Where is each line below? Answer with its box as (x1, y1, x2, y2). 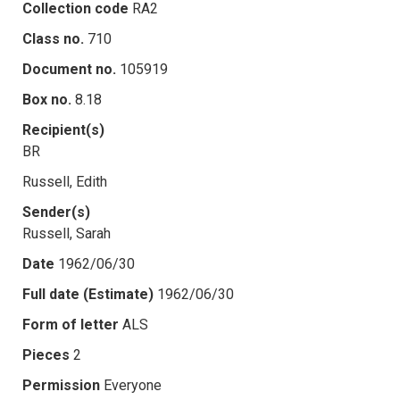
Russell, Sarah (22, 224, 111, 242)
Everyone (104, 376, 162, 394)
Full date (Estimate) (22, 285, 154, 303)
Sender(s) (22, 203, 90, 221)
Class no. (22, 29, 84, 47)
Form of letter (22, 315, 119, 333)
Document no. (22, 60, 116, 78)
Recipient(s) (22, 121, 104, 138)
